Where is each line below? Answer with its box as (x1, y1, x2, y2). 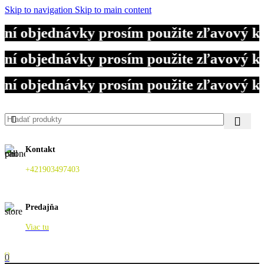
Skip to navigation (5, 5, 75, 15)
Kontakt (25, 144, 55, 154)
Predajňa (25, 203, 58, 212)
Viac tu (25, 223, 49, 232)
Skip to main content (75, 5, 151, 15)
